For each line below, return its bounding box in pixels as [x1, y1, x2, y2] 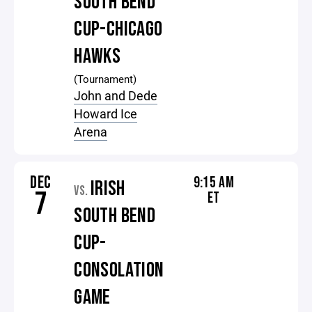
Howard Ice [74, 105, 138, 122]
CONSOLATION [74, 258, 164, 283]
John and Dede [74, 87, 158, 104]
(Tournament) [74, 72, 137, 86]
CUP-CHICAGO [74, 17, 163, 42]
